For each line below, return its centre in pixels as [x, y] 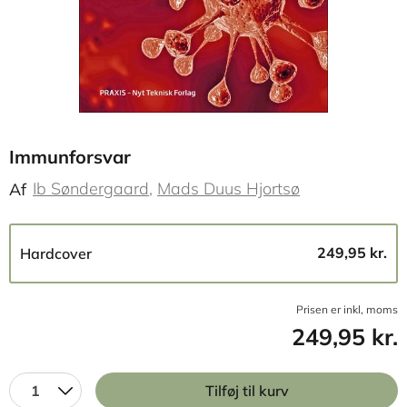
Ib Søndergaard [91, 189]
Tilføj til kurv [247, 391]
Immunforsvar [70, 157]
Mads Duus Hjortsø [228, 189]
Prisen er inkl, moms [347, 309]
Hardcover [56, 253]
